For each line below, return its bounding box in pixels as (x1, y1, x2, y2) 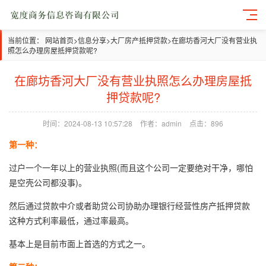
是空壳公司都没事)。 (9, 176, 87, 188)
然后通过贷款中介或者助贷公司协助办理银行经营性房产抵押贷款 (9, 199, 250, 211)
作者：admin (140, 118, 182, 128)
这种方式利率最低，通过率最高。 (9, 214, 134, 226)
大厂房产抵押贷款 (110, 35, 167, 45)
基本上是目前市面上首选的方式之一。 (9, 237, 150, 249)
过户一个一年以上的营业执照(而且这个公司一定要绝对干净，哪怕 (9, 161, 253, 173)
